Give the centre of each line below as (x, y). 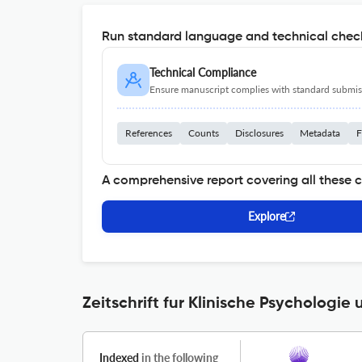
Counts (204, 133)
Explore (267, 216)
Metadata (320, 133)
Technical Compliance (203, 72)
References (149, 133)
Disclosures (259, 133)
